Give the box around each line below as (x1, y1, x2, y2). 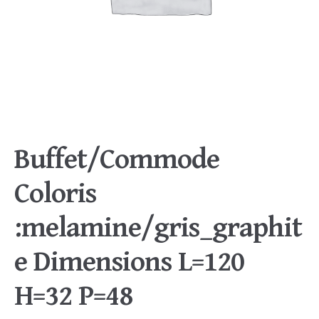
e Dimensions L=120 (14, 246, 244, 278)
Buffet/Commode (14, 143, 219, 176)
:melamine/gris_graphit (14, 211, 302, 244)
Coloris (14, 177, 96, 210)
